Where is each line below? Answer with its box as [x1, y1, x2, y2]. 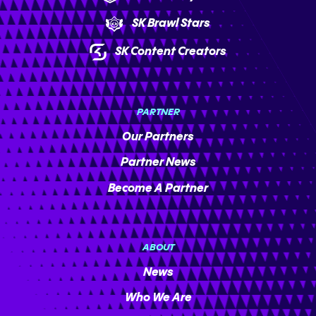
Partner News [120, 157, 196, 169]
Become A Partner [108, 182, 208, 195]
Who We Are [124, 291, 192, 304]
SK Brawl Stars [131, 18, 210, 30]
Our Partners [122, 131, 194, 144]
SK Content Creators [115, 46, 227, 59]
